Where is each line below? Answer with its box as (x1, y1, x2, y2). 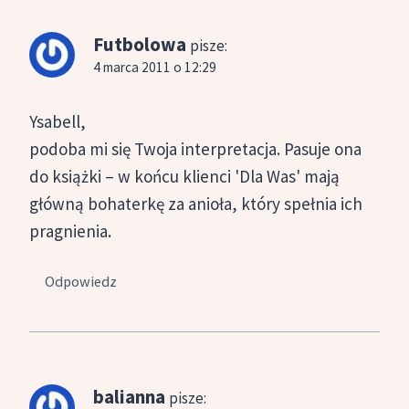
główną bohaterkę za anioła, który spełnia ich (29, 193, 362, 215)
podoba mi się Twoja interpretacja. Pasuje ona (29, 138, 362, 161)
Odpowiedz (45, 271, 118, 290)
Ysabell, (29, 110, 86, 133)
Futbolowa (93, 32, 186, 58)
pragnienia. (29, 220, 111, 243)
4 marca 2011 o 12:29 (93, 58, 216, 77)
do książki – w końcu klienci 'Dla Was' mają (29, 165, 340, 188)
